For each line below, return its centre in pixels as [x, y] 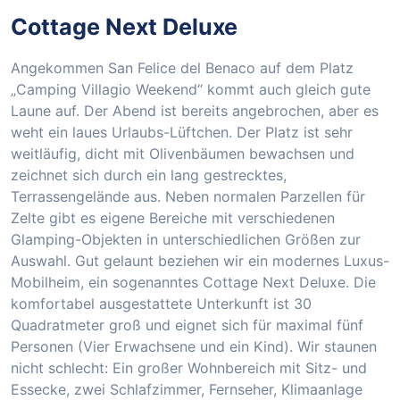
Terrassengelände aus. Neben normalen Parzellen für [188, 197]
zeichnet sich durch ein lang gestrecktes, [149, 175]
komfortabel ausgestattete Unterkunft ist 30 [161, 304]
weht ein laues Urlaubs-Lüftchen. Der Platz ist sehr [182, 133]
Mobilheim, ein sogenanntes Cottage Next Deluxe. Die [193, 283]
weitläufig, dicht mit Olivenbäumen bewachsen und [183, 154]
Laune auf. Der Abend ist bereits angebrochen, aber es [195, 111]
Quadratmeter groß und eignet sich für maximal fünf [187, 325]
